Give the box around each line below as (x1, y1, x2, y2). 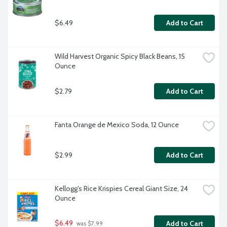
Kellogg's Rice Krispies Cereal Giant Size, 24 (55, 184, 188, 194)
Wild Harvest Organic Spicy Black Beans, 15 (55, 52, 185, 61)
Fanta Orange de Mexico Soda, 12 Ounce (55, 120, 179, 130)
